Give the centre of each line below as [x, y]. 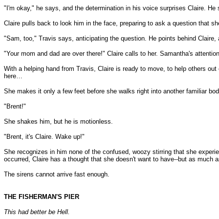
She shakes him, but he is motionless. [58, 121]
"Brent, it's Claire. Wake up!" [44, 137]
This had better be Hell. [37, 212]
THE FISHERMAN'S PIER [42, 197]
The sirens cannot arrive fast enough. [57, 174]
